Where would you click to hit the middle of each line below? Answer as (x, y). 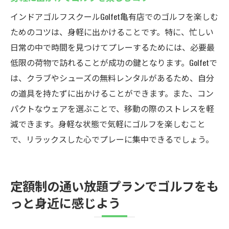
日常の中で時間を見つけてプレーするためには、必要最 (112, 47)
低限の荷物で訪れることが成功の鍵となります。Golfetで (114, 62)
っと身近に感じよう (65, 202)
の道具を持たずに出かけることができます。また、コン (112, 93)
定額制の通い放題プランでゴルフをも (114, 186)
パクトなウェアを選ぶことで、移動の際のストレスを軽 (112, 108)
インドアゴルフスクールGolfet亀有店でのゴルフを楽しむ (114, 16)
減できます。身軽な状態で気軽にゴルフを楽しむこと (108, 124)
